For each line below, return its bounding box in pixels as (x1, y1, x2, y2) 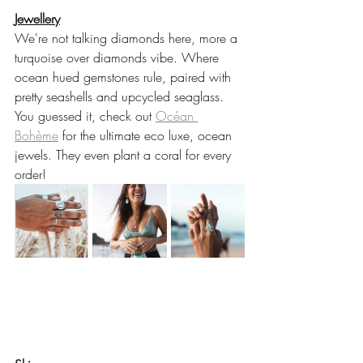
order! (15, 165, 50, 184)
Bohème (15, 126, 58, 145)
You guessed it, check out (15, 107, 156, 126)
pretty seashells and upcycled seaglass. (15, 88, 232, 106)
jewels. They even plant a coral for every (15, 146, 235, 164)
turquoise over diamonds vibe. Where (15, 49, 223, 67)
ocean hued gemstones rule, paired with (15, 68, 235, 87)
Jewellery (15, 10, 60, 28)
